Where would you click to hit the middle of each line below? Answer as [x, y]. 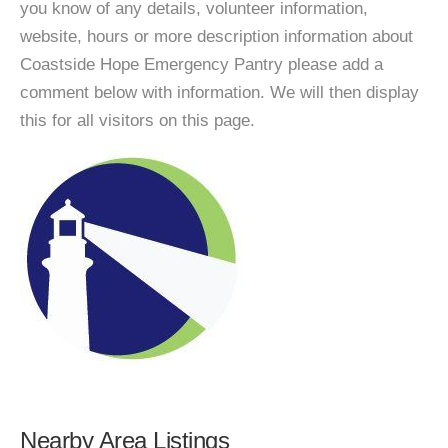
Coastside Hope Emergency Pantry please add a [201, 64]
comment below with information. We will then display [219, 92]
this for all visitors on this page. [137, 120]
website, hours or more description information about [216, 36]
